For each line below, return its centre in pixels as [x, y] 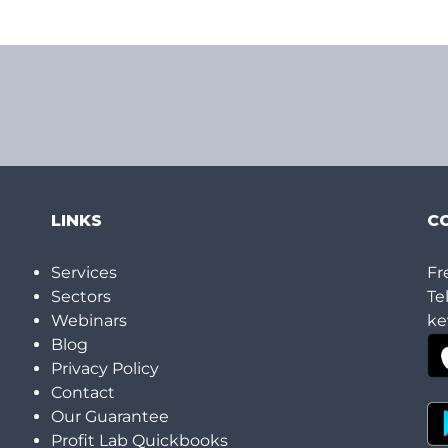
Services [83, 273]
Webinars [88, 321]
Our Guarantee [109, 417]
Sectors [80, 297]
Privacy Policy [104, 369]
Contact [82, 393]
